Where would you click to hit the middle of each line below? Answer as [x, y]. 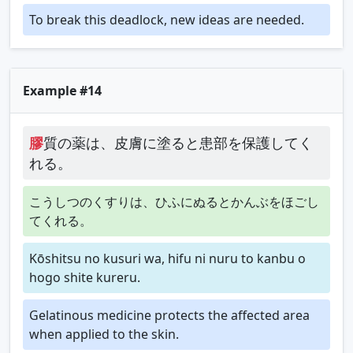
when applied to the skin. [104, 334]
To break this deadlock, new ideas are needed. [167, 19]
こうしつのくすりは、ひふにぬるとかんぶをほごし [174, 201]
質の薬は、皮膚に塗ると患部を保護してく [178, 142]
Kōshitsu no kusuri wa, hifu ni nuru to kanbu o [167, 258]
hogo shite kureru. [85, 277]
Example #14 [62, 90]
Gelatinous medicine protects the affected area [169, 315]
